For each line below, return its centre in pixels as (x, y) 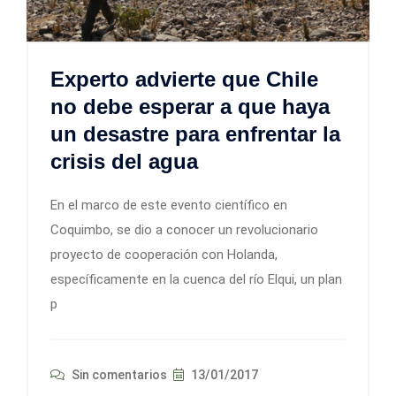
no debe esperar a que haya (190, 107)
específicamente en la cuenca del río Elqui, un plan (196, 280)
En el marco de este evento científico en (169, 206)
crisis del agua (124, 162)
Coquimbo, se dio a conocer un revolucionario (184, 230)
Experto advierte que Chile (184, 80)
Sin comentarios (118, 375)
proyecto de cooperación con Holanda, (164, 255)
